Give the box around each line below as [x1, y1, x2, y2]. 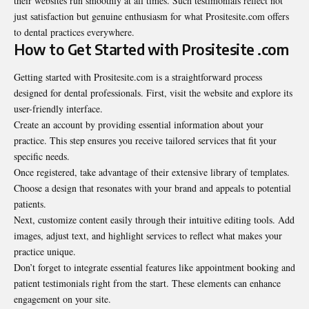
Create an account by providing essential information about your [14, 117, 263, 131]
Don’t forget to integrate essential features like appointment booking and [14, 260, 295, 274]
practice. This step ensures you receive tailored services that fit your [14, 133, 277, 147]
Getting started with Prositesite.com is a [14, 70, 172, 83]
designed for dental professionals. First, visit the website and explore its [14, 86, 292, 99]
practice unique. [14, 244, 76, 258]
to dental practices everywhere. [14, 26, 134, 39]
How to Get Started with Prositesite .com [14, 40, 288, 59]
